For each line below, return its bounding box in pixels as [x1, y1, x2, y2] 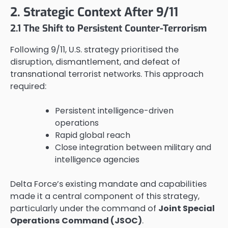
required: [10, 80, 46, 93]
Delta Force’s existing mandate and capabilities [10, 178, 207, 190]
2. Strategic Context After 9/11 [10, 4, 178, 20]
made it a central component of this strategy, [10, 190, 199, 203]
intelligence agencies [55, 154, 139, 166]
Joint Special [158, 203, 215, 215]
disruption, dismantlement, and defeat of [10, 56, 180, 68]
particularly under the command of [10, 203, 158, 215]
